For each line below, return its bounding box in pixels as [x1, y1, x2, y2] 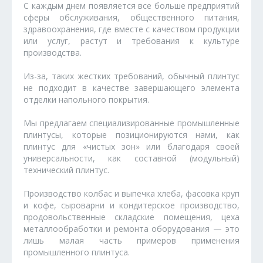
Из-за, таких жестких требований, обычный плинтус [23, 70, 240, 82]
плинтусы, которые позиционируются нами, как [23, 129, 240, 140]
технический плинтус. [23, 164, 109, 176]
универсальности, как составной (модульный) [23, 152, 240, 164]
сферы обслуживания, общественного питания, [23, 11, 240, 23]
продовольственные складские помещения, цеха [23, 211, 240, 222]
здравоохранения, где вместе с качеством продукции [23, 23, 240, 35]
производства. [23, 46, 82, 58]
